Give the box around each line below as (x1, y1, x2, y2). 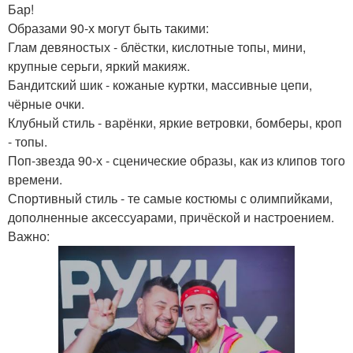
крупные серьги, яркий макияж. (8, 57, 190, 76)
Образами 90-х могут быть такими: (8, 19, 209, 38)
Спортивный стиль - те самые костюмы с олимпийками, (8, 189, 333, 208)
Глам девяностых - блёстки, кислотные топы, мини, (8, 38, 306, 57)
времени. (8, 170, 62, 189)
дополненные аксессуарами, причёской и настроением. (8, 208, 334, 227)
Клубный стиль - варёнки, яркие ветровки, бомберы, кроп (8, 113, 342, 132)
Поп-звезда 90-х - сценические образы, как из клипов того (8, 151, 345, 170)
